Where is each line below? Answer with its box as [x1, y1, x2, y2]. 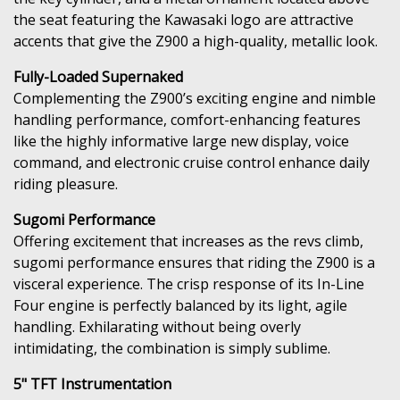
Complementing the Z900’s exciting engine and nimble [13, 87, 376, 108]
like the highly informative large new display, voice [13, 130, 349, 151]
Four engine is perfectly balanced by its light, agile [13, 295, 347, 315]
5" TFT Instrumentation [13, 373, 171, 394]
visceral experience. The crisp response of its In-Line [13, 273, 364, 294]
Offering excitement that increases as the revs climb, [13, 230, 363, 251]
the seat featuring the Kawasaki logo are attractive [13, 9, 354, 29]
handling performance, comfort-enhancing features [13, 109, 361, 129]
